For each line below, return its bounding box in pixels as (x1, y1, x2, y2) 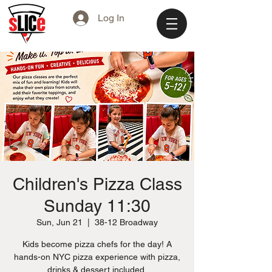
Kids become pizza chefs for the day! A (22, 239, 172, 249)
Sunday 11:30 (44, 196, 151, 216)
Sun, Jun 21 (36, 217, 83, 227)
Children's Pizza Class (12, 174, 182, 194)
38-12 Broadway (95, 217, 158, 227)
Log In (97, 12, 124, 24)
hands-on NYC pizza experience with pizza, (14, 252, 180, 262)
